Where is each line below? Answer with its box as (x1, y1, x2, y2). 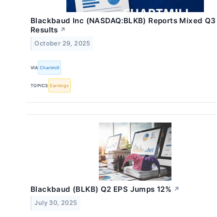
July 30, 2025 (34, 199, 77, 207)
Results (31, 25, 58, 34)
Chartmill (40, 64, 60, 70)
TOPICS (31, 82, 48, 88)
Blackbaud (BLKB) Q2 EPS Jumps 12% (31, 185, 172, 194)
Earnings (50, 82, 69, 88)
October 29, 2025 (34, 39, 91, 47)
